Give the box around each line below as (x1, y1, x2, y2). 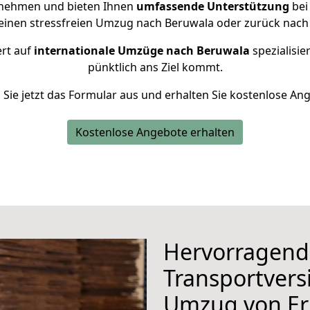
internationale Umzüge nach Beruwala (33, 43, 250, 58)
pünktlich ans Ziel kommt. (87, 60, 223, 75)
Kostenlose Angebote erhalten (75, 125, 235, 140)
